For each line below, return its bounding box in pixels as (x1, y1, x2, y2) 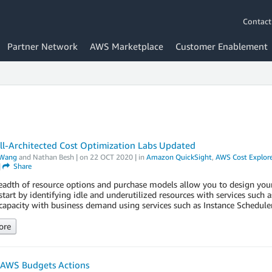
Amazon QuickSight (146, 152, 212, 161)
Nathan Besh (32, 152, 74, 161)
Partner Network (7, 41, 78, 52)
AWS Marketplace (90, 41, 163, 52)
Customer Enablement (175, 41, 268, 52)
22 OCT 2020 (89, 152, 133, 161)
